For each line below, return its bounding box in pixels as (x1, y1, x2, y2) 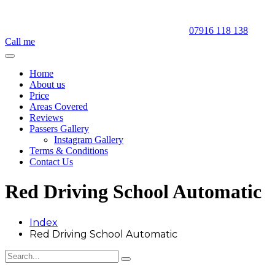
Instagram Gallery (54, 134, 123, 145)
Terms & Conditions (29, 145, 108, 156)
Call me (5, 36, 35, 47)
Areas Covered (29, 101, 88, 112)
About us (29, 79, 65, 90)
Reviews (29, 112, 63, 123)
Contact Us (29, 157, 73, 167)
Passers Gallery (29, 123, 89, 134)
